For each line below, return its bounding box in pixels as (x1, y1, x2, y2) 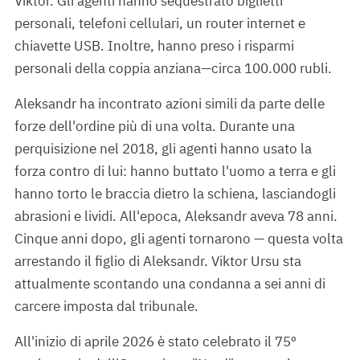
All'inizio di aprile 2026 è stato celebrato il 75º (14, 333, 297, 351)
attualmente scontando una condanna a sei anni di (14, 275, 325, 293)
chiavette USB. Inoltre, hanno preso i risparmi (14, 37, 294, 55)
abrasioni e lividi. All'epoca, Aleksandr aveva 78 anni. (14, 207, 337, 226)
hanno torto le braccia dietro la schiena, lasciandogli (14, 185, 336, 203)
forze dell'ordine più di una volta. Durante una (14, 117, 295, 136)
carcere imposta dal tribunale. (14, 297, 198, 316)
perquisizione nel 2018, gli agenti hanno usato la (14, 140, 312, 158)
